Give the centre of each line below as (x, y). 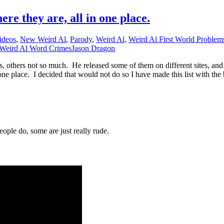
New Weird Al (43, 39)
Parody (81, 39)
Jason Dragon (93, 48)
